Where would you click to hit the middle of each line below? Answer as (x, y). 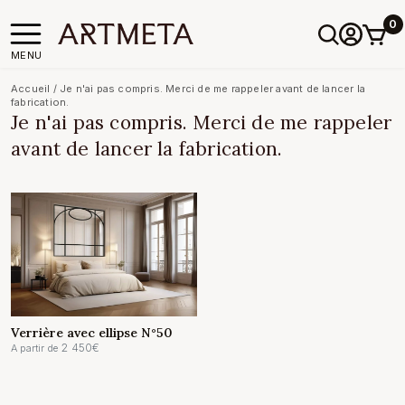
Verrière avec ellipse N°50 (92, 333)
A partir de (35, 348)
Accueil (31, 89)
